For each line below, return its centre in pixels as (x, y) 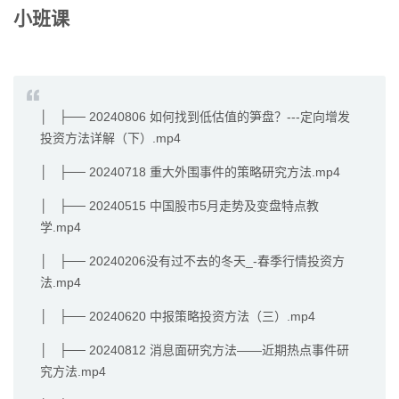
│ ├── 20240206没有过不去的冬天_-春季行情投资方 (192, 261)
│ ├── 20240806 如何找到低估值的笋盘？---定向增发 (195, 117)
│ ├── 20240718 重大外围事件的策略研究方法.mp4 (190, 172)
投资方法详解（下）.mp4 (110, 138)
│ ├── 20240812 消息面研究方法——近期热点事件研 (195, 350)
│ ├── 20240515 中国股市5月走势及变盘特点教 (179, 206)
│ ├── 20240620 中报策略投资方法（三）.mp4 (178, 317)
